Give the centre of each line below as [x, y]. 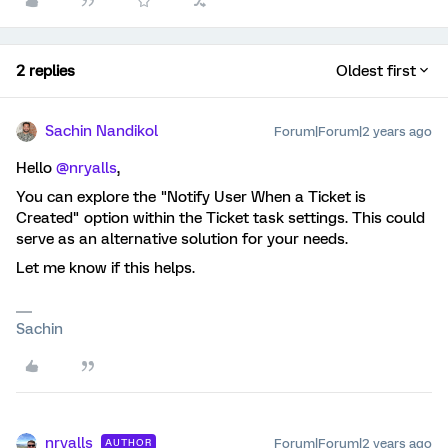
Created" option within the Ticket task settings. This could [220, 218]
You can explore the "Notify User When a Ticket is [191, 197]
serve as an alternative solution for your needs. [182, 239]
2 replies [45, 71]
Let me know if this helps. [105, 268]
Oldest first [376, 71]
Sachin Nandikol [101, 131]
